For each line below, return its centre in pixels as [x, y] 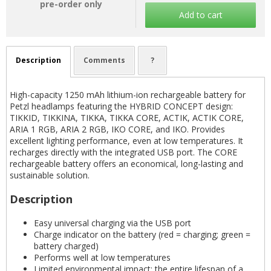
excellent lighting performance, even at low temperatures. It [126, 141]
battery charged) [66, 246]
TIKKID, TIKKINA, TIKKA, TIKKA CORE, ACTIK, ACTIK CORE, [127, 118]
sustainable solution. [50, 175]
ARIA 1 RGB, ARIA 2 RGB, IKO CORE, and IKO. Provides [117, 129]
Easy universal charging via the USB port [113, 223]
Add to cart [201, 15]
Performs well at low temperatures [102, 257]
